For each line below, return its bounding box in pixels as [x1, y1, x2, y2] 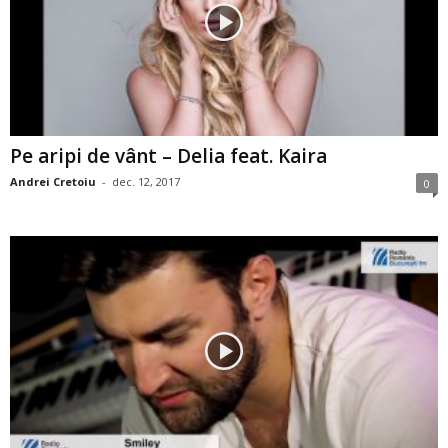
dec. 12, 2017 [112, 174, 180, 190]
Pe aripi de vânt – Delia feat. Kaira [10, 143, 327, 170]
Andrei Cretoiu [10, 174, 96, 190]
